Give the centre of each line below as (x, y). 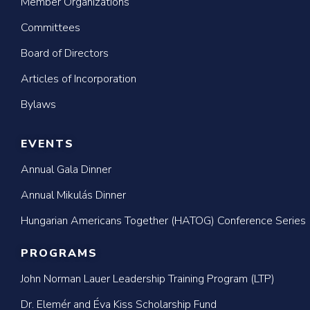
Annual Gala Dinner (66, 170)
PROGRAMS (59, 253)
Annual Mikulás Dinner (73, 195)
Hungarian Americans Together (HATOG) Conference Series (163, 221)
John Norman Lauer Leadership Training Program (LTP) (148, 279)
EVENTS (47, 144)
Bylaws (38, 104)
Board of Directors (65, 53)
